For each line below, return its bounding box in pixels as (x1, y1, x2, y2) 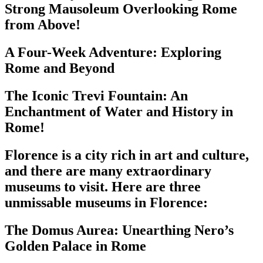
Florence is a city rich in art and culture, (5, 147, 249, 163)
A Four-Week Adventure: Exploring (5, 44, 221, 60)
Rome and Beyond (5, 60, 114, 76)
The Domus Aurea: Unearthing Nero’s (5, 222, 234, 238)
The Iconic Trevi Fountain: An (5, 87, 188, 103)
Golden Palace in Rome (5, 238, 146, 254)
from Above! (5, 16, 80, 32)
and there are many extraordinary (5, 163, 211, 178)
